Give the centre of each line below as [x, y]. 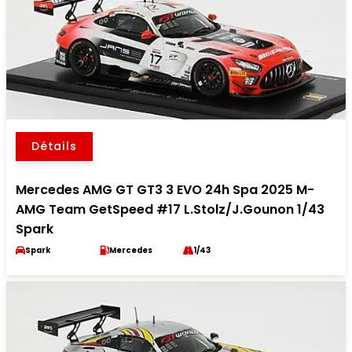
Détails [54, 147]
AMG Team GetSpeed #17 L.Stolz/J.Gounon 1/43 [170, 210]
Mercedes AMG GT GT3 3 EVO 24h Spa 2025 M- [165, 190]
